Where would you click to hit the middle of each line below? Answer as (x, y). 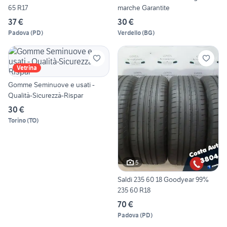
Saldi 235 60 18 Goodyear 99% (163, 180)
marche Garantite (144, 7)
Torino (17, 120)
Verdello (129, 32)
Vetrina (27, 67)
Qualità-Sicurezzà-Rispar (46, 95)
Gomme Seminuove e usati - (51, 84)
